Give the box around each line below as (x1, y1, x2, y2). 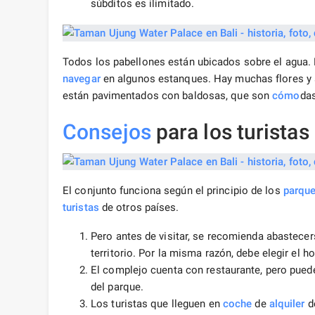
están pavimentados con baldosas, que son (63, 89, 273, 103)
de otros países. (98, 201, 179, 214)
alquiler (269, 297, 305, 311)
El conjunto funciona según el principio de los (63, 184, 283, 198)
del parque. (91, 281, 144, 294)
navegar (63, 72, 101, 86)
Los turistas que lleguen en (91, 297, 223, 311)
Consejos (63, 120, 151, 145)
